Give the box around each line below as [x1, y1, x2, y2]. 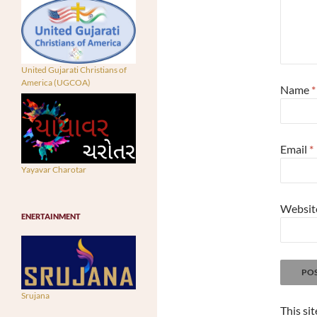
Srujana [21, 289, 50, 301]
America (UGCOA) [21, 77, 91, 88]
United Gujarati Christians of [21, 64, 127, 76]
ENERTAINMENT [21, 211, 81, 221]
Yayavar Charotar [21, 163, 86, 175]
